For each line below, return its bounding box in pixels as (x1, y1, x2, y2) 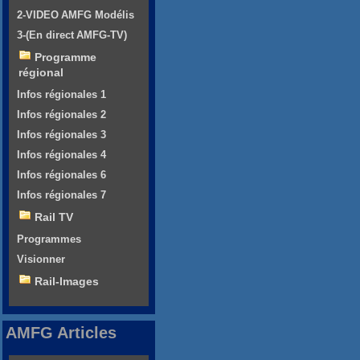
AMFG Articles (6, 324, 117, 342)
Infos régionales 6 (17, 169, 106, 182)
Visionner (17, 253, 65, 266)
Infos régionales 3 (17, 129, 106, 141)
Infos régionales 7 (17, 189, 106, 202)
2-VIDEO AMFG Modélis (17, 9, 134, 22)
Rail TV (35, 211, 73, 224)
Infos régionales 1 (17, 88, 106, 101)
